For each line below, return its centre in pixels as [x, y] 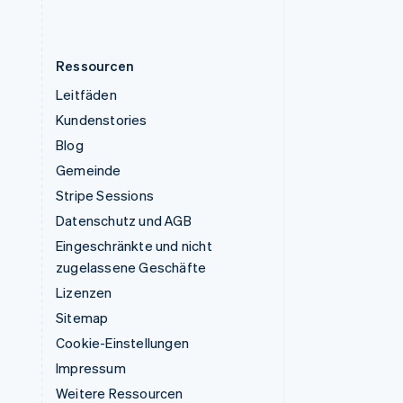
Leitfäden [86, 95]
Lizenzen [84, 293]
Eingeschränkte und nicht [134, 246]
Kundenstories [102, 120]
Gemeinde [89, 170]
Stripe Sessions [105, 196]
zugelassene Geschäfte [131, 268]
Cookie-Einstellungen [122, 343]
